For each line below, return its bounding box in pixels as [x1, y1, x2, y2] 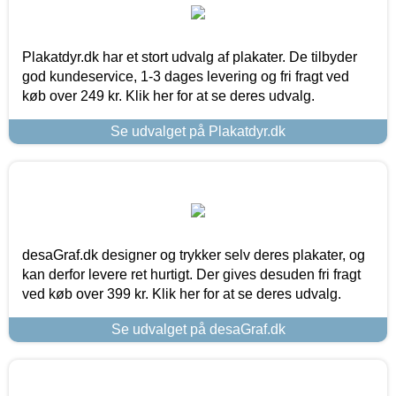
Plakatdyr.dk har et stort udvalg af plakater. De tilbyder [22, 49, 357, 65]
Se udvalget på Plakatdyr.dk [110, 123, 286, 139]
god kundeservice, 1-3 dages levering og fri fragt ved [22, 68, 349, 84]
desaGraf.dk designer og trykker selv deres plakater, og [22, 247, 365, 263]
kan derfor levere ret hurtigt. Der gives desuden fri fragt [22, 266, 361, 282]
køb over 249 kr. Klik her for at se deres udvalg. [22, 88, 315, 103]
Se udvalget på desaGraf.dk [110, 321, 286, 337]
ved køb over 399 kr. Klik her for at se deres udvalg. [22, 286, 341, 301]
